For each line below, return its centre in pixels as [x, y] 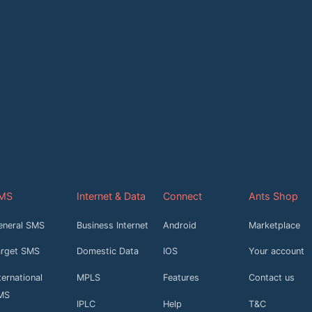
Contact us [271, 278]
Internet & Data [111, 196]
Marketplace [274, 225]
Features [181, 278]
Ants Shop [273, 196]
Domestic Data [108, 251]
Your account [276, 251]
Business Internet [113, 225]
